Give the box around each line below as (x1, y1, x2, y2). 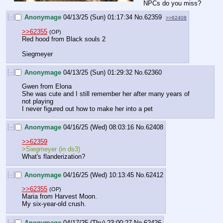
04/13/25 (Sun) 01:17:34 (63, 13, 132, 21)
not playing (22, 98, 53, 106)
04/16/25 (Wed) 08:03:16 (63, 123, 134, 131)
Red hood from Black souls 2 (22, 35, 106, 43)
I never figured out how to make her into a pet (22, 105, 153, 113)
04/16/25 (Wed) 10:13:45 (63, 171, 134, 179)
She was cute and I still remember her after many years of (22, 90, 190, 98)
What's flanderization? (22, 152, 85, 160)
